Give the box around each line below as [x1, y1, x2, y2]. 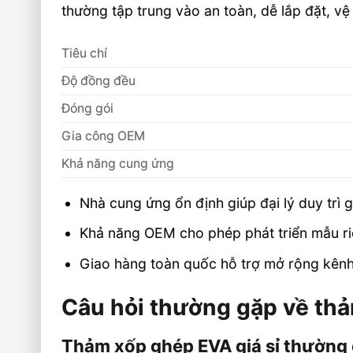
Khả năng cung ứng [61, 156, 175, 172]
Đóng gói [61, 101, 114, 117]
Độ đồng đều [61, 73, 136, 89]
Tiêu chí [61, 46, 108, 61]
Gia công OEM [61, 128, 146, 144]
